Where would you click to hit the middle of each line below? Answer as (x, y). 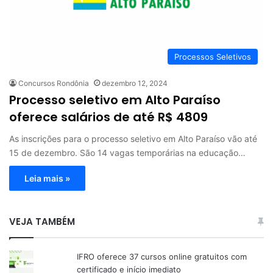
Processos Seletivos (213, 56)
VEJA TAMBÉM (42, 221)
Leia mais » (47, 178)
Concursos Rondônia (54, 83)
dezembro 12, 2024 (135, 83)
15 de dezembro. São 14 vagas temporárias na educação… (127, 152)
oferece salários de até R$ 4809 (108, 117)
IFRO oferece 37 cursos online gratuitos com (162, 256)
